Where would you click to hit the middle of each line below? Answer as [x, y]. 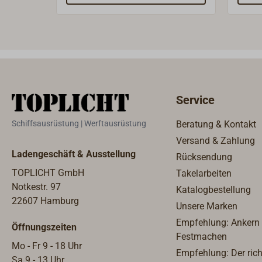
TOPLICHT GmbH [48, 173]
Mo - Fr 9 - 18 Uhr [47, 246]
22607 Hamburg [45, 201]
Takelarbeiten [204, 174]
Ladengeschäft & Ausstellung [74, 154]
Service [195, 100]
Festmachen [201, 237]
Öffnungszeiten [44, 227]
